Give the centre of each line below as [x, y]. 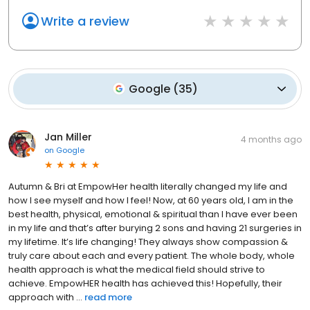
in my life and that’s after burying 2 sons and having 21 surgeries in [155, 228]
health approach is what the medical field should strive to [137, 269]
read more [108, 297]
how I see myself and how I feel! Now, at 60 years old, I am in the [151, 200]
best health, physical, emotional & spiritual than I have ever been [153, 214]
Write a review [85, 21]
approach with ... [45, 297]
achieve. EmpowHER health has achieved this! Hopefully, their [145, 283]
